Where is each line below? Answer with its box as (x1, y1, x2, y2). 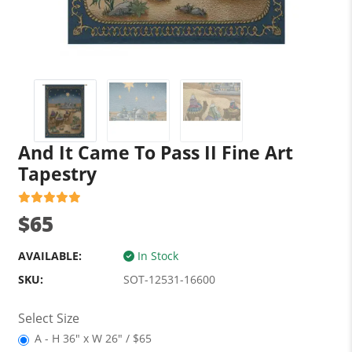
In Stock (134, 248, 178, 263)
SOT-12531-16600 (123, 272, 215, 287)
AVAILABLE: (17, 248, 82, 263)
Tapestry (17, 161, 97, 186)
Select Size (17, 310, 79, 327)
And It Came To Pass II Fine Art (17, 140, 293, 165)
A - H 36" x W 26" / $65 (34, 331, 152, 346)
